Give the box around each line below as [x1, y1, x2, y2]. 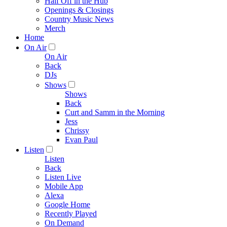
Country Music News [45, 15, 113, 23]
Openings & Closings [45, 6, 113, 14]
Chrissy [65, 126, 89, 135]
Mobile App [45, 182, 83, 191]
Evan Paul [65, 135, 98, 144]
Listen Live [45, 173, 81, 181]
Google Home [45, 200, 90, 209]
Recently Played [45, 209, 97, 218]
